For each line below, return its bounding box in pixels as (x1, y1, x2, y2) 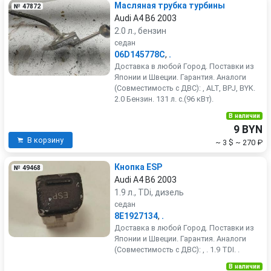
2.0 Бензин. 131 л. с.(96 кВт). (114, 94, 214, 103)
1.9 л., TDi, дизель (114, 188, 184, 197)
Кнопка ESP (114, 162, 162, 172)
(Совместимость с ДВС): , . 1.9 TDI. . (114, 245, 240, 254)
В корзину (27, 135, 64, 145)
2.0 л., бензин (114, 26, 166, 36)
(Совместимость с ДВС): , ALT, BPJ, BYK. (114, 83, 255, 93)
